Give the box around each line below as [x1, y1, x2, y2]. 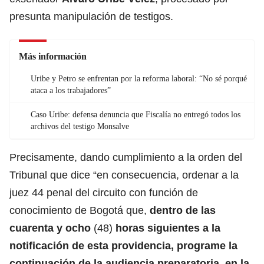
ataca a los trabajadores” [31, 85, 111, 95]
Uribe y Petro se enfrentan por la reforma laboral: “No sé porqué [31, 74, 247, 83]
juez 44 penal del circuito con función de [9, 186, 198, 199]
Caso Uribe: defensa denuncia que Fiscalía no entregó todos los [31, 110, 240, 119]
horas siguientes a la [115, 222, 220, 234]
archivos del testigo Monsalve [31, 121, 129, 131]
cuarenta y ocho [9, 222, 91, 234]
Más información [19, 51, 87, 61]
